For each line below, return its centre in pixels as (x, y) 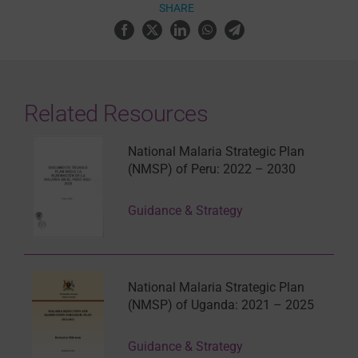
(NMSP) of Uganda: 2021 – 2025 (221, 305)
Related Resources (116, 114)
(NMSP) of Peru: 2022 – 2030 (211, 169)
